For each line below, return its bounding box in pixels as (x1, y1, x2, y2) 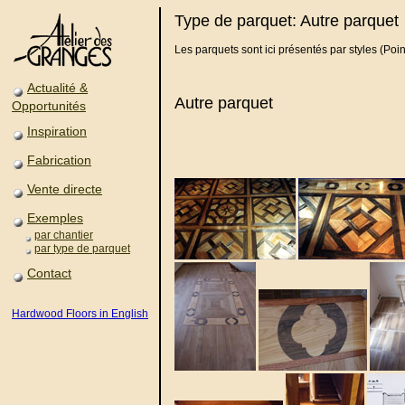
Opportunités (12, 99, 86, 113)
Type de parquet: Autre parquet (174, 12, 399, 30)
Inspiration (27, 124, 87, 138)
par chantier (34, 229, 93, 241)
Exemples (27, 211, 83, 225)
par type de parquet (34, 241, 130, 255)
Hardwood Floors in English (12, 307, 148, 320)
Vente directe (27, 182, 102, 196)
